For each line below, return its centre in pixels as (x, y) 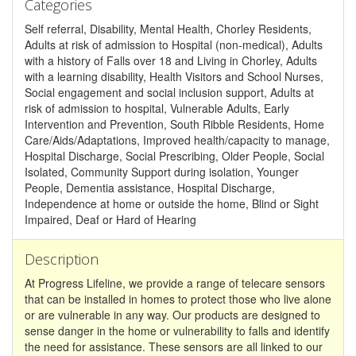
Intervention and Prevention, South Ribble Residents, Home (174, 124)
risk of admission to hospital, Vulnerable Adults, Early (157, 108)
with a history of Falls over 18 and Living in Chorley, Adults (171, 60)
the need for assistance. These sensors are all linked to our (174, 346)
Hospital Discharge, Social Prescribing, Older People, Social (174, 155)
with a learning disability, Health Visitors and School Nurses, (174, 76)
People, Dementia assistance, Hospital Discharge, (150, 187)
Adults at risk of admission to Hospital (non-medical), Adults (174, 44)
